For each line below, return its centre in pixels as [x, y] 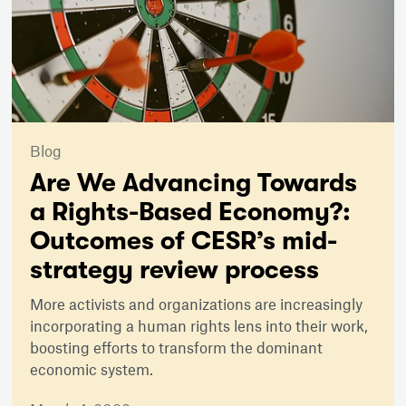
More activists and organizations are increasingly [197, 303]
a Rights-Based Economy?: [191, 212]
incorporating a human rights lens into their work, [199, 325]
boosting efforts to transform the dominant [177, 347]
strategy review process [175, 270]
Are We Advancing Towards [194, 183]
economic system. [92, 368]
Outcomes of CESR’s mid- [184, 241]
